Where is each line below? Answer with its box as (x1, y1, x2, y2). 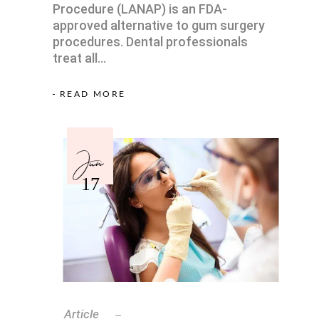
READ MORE (60, 90, 126, 99)
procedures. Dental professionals (53, 33, 248, 49)
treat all (53, 50, 98, 66)
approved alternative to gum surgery (53, 17, 265, 33)
